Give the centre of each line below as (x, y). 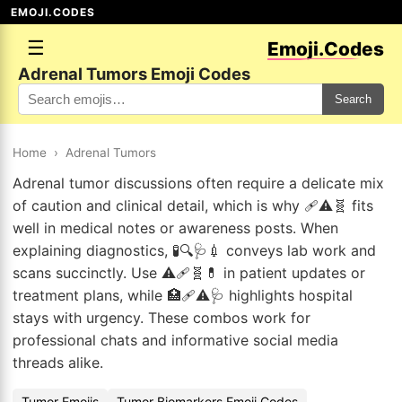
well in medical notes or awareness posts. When (175, 228)
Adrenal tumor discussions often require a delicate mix (198, 183)
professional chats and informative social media (175, 340)
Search (353, 99)
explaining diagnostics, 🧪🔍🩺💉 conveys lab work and (194, 250)
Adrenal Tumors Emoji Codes (134, 74)
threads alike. (58, 363)
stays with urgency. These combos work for (162, 318)
